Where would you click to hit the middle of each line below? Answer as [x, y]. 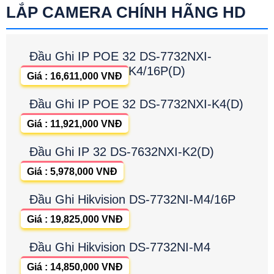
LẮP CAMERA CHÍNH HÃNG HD [126, 13]
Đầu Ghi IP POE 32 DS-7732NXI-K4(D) [136, 104]
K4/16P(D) [157, 71]
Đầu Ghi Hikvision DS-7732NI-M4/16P [132, 200]
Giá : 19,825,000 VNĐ [75, 220]
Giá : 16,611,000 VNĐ [75, 76]
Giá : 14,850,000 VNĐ [75, 267]
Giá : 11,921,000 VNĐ [75, 124]
